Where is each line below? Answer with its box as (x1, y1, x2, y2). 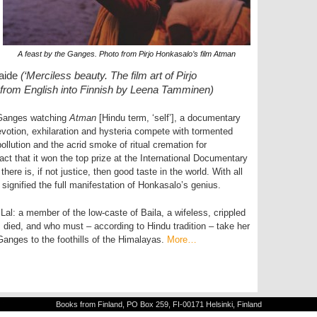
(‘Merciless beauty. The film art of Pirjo (21, 69, 197, 81)
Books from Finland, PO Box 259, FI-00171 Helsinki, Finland (55, 300, 262, 309)
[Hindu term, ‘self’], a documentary (99, 113, 241, 123)
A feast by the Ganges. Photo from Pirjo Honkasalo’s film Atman (18, 50, 236, 58)
